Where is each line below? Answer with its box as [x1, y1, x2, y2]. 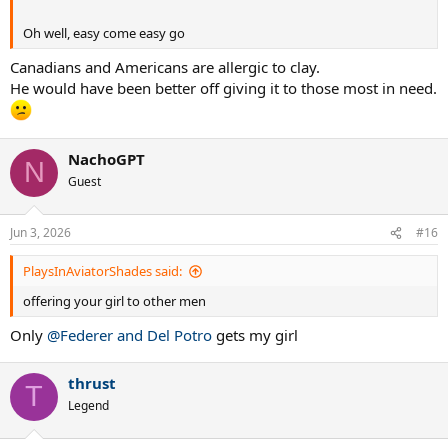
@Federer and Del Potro [47, 324, 212, 345]
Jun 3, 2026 [10, 224, 71, 242]
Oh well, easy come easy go [23, 24, 185, 43]
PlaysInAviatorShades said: [23, 262, 182, 281]
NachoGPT [68, 148, 145, 169]
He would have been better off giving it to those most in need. [10, 77, 437, 98]
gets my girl [212, 324, 298, 345]
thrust [68, 372, 116, 393]
